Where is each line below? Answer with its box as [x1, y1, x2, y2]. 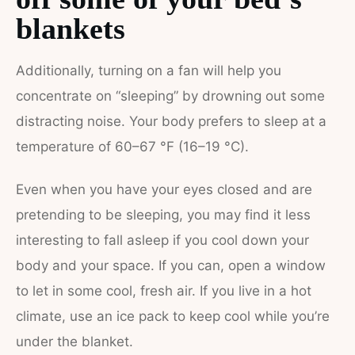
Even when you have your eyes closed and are [16, 181, 312, 197]
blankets [16, 12, 125, 45]
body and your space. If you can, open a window [16, 258, 326, 273]
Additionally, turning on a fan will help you [16, 63, 281, 78]
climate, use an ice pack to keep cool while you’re [16, 308, 330, 324]
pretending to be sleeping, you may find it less [16, 207, 311, 223]
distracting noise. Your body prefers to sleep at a [16, 113, 326, 129]
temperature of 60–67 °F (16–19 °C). [16, 139, 253, 155]
